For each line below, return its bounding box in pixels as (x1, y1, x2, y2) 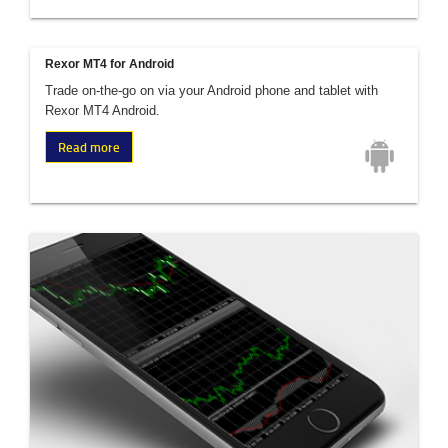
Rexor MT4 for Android (45, 57, 174, 71)
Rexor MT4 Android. (45, 103, 160, 118)
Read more (58, 138, 120, 156)
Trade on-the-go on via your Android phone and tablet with (45, 83, 378, 98)
